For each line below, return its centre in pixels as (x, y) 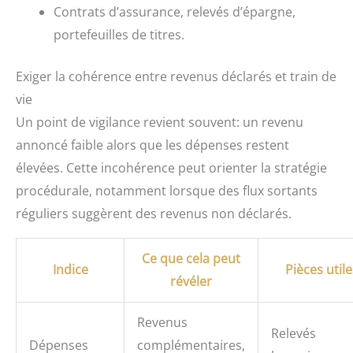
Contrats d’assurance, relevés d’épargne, (175, 12)
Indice (70, 270)
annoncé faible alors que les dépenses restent (152, 145)
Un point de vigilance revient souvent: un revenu (160, 123)
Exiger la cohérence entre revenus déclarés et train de (176, 77)
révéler (191, 282)
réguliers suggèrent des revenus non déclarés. (154, 214)
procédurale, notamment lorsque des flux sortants (167, 191)
